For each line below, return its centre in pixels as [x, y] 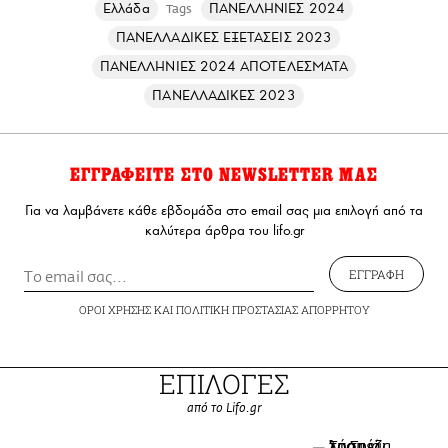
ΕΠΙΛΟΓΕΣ [224, 383]
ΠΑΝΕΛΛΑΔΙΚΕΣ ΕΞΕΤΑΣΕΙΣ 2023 [224, 37]
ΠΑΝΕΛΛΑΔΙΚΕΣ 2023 [224, 95]
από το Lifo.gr [224, 408]
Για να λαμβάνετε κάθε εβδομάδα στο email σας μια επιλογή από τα [224, 210]
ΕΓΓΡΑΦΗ [376, 273]
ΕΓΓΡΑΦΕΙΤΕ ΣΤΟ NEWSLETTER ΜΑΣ [224, 174]
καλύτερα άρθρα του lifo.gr [224, 230]
